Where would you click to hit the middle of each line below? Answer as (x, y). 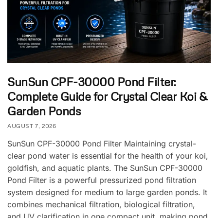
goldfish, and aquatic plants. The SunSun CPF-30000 (105, 168)
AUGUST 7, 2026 (32, 126)
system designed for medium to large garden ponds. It (107, 192)
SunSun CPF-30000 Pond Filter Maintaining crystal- (102, 143)
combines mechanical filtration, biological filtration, (101, 204)
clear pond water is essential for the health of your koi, (108, 155)
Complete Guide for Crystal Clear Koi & (107, 96)
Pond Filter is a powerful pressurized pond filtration (102, 180)
